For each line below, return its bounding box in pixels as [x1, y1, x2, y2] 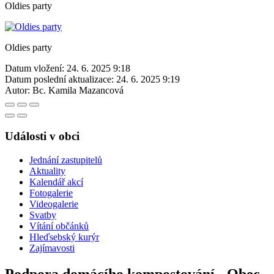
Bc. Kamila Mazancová [32, 85, 124, 96]
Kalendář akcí [29, 176, 83, 187]
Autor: [5, 85, 30, 96]
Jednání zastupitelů [29, 154, 102, 165]
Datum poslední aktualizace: [5, 74, 114, 85]
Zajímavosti [29, 242, 75, 253]
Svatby [29, 209, 56, 220]
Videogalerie [29, 198, 78, 209]
